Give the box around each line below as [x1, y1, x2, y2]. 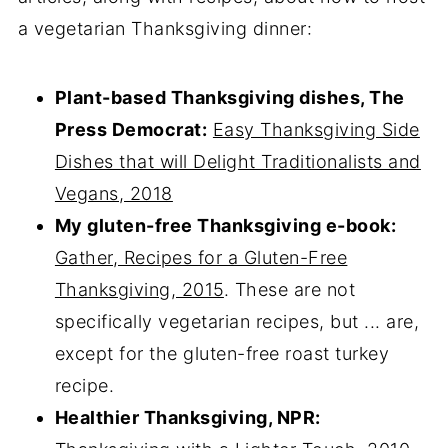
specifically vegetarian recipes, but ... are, [54, 310, 420, 332]
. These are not [223, 278, 356, 300]
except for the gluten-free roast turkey [54, 342, 390, 364]
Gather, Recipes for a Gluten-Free [54, 246, 348, 268]
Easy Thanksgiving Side [212, 118, 420, 140]
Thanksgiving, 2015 [54, 278, 224, 300]
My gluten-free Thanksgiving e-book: [54, 214, 397, 236]
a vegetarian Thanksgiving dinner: [17, 17, 313, 39]
